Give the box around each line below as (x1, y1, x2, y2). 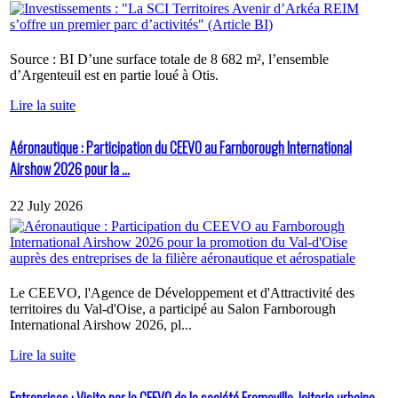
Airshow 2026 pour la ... (10, 158, 130, 180)
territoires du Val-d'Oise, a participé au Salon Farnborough (10, 301, 336, 317)
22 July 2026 (10, 198, 83, 214)
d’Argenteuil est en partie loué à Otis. (10, 67, 219, 83)
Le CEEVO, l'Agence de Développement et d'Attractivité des (10, 285, 354, 301)
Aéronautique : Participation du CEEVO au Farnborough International (10, 137, 352, 159)
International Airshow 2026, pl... (10, 317, 192, 333)
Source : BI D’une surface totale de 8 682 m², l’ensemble (10, 51, 329, 67)
